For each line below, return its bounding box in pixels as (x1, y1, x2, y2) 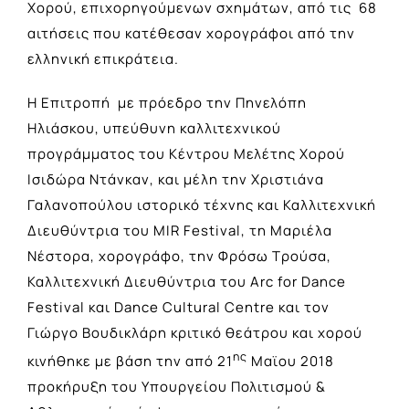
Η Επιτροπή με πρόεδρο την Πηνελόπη (27, 92, 307, 112)
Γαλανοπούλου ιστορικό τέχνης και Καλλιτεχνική (27, 194, 376, 215)
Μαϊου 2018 (247, 351, 334, 371)
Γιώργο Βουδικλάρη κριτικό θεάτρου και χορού (27, 322, 362, 342)
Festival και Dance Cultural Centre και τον (27, 297, 330, 317)
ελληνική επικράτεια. (27, 48, 179, 68)
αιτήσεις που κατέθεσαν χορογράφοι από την (27, 23, 355, 43)
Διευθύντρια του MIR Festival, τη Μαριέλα (27, 220, 332, 240)
